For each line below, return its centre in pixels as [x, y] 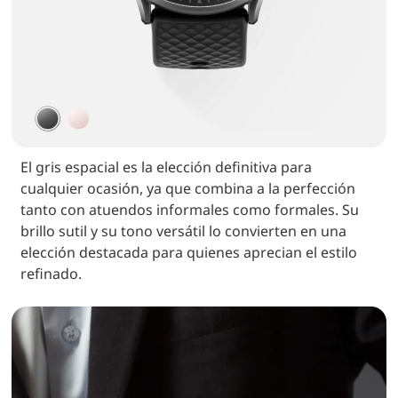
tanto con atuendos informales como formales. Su [190, 210]
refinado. [52, 274]
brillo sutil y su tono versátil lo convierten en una [184, 231]
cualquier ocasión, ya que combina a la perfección [188, 189]
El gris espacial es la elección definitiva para [167, 167]
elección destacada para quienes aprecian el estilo [189, 253]
